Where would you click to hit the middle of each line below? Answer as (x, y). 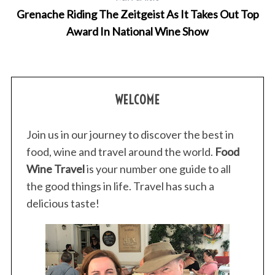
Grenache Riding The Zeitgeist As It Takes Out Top (137, 14)
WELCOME (137, 99)
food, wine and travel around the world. (120, 151)
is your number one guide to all (157, 168)
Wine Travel (55, 168)
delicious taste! (63, 203)
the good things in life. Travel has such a (120, 186)
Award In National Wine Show (137, 31)
